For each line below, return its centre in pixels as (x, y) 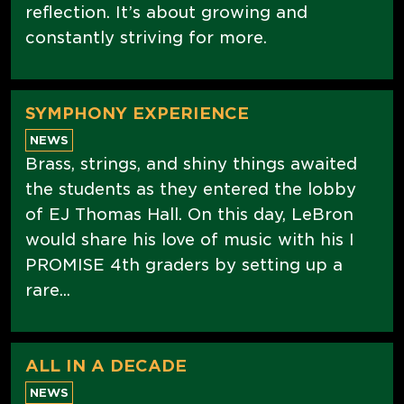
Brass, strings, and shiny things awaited (191, 163)
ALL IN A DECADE (106, 365)
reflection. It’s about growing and (166, 12)
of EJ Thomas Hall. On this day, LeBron (189, 214)
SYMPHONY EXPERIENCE (137, 113)
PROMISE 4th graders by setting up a (184, 264)
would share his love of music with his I (190, 239)
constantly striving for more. (146, 37)
